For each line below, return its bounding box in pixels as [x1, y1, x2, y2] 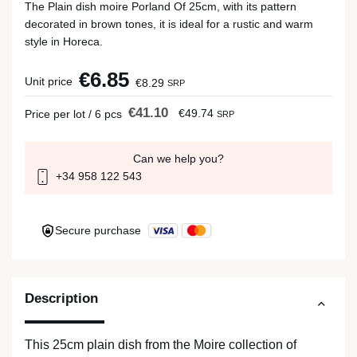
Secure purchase [55, 224, 144, 237]
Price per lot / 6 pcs [25, 108, 122, 120]
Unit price [25, 75, 73, 88]
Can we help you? [133, 152, 224, 165]
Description [25, 291, 98, 307]
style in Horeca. [25, 35, 103, 48]
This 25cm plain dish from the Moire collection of [25, 338, 296, 352]
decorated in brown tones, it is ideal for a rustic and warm [25, 18, 313, 30]
